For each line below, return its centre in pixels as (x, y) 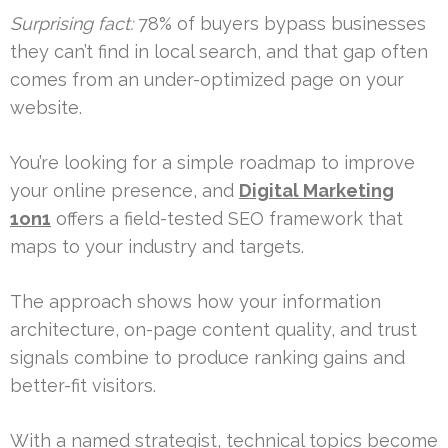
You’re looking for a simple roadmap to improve (212, 162)
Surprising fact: (71, 23)
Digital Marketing (316, 190)
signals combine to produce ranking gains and (207, 357)
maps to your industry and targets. (157, 246)
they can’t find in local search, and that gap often (219, 51)
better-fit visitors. (83, 385)
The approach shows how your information (195, 301)
